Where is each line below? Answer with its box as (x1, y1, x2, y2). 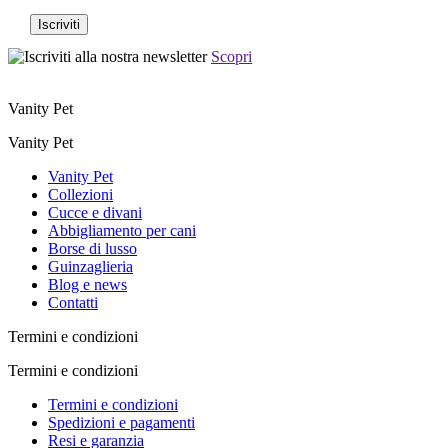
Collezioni (48, 186, 113, 204)
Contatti (48, 294, 98, 312)
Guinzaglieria (48, 258, 133, 276)
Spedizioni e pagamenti (48, 414, 195, 432)
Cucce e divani (48, 204, 142, 222)
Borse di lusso (48, 240, 137, 258)
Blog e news (48, 276, 127, 294)
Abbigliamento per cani (48, 222, 196, 240)
